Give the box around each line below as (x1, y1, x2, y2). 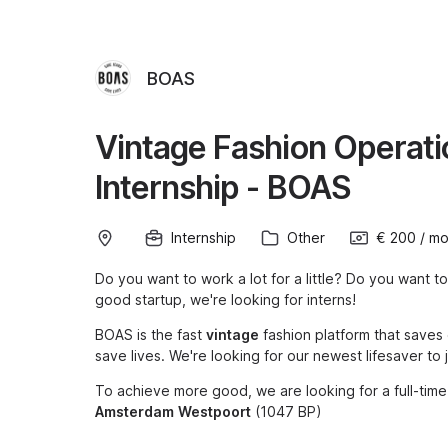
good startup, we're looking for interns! (95, 291, 356, 308)
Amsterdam (95, 403, 174, 420)
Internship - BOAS (95, 168, 351, 207)
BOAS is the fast (95, 326, 206, 343)
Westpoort (178, 403, 251, 420)
